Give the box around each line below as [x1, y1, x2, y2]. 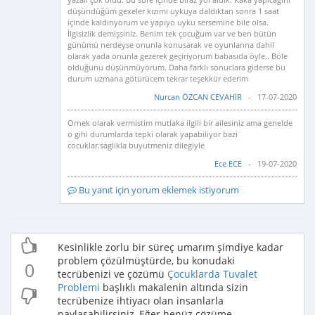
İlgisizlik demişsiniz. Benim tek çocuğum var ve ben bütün [67, 28, 276, 39]
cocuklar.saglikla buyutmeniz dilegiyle [67, 140, 205, 150]
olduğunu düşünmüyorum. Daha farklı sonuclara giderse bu [67, 62, 285, 72]
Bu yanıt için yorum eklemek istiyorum [76, 184, 239, 196]
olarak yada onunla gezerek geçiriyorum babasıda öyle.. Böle [67, 51, 288, 61]
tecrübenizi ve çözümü [58, 267, 167, 281]
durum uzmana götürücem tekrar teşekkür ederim [67, 73, 248, 84]
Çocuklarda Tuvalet [167, 267, 257, 281]
